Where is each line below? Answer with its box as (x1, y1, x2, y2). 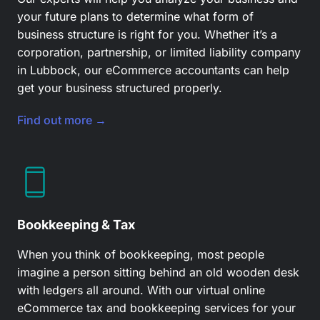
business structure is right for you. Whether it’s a (17, 26, 277, 41)
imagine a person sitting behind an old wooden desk (17, 265, 299, 280)
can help (240, 62, 289, 77)
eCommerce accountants (106, 62, 240, 77)
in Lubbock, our (17, 62, 106, 77)
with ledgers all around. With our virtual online (17, 283, 265, 298)
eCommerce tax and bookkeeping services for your (17, 301, 296, 316)
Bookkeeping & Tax (17, 217, 135, 233)
